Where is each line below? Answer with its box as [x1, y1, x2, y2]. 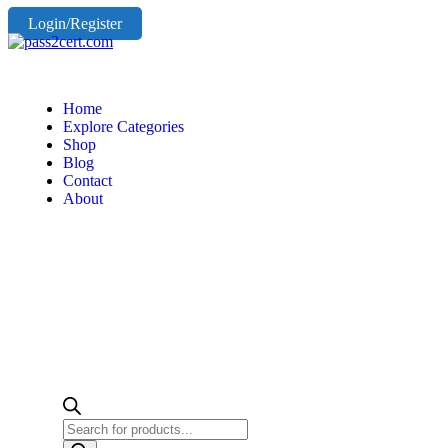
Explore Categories [63, 118, 184, 135]
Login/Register [28, 15, 122, 32]
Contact [63, 172, 112, 189]
